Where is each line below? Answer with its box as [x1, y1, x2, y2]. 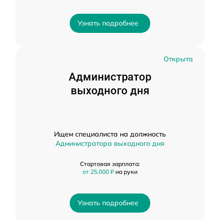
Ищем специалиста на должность [54, 130, 166, 138]
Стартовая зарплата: [80, 160, 140, 167]
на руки [115, 168, 137, 175]
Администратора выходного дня [55, 139, 165, 148]
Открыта [164, 55, 193, 63]
